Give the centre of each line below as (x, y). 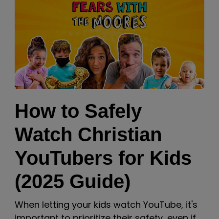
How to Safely (78, 111)
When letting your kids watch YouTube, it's (106, 205)
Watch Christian (88, 134)
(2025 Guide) (73, 181)
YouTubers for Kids (103, 158)
